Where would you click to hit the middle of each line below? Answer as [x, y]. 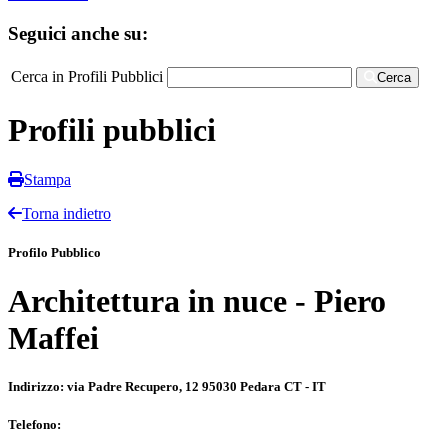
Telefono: [36, 425]
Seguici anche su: [78, 33]
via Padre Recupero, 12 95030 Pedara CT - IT [196, 387]
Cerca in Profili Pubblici [87, 76]
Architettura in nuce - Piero [197, 300]
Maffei [53, 337]
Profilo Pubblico [54, 252]
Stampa [47, 179]
